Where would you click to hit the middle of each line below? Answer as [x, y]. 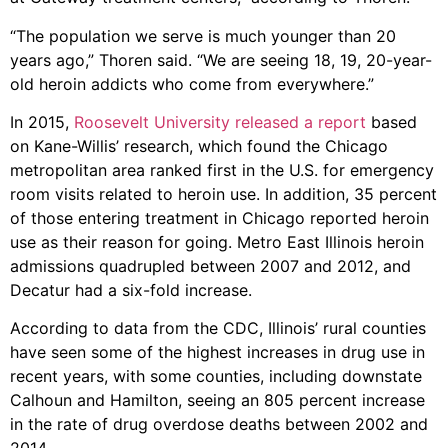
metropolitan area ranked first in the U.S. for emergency [222, 170]
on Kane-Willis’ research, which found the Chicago [199, 146]
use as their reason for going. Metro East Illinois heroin [217, 242]
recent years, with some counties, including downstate [216, 376]
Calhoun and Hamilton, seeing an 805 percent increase [217, 400]
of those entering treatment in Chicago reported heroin [219, 218]
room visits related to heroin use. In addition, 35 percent [223, 194]
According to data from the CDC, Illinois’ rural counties [218, 328]
